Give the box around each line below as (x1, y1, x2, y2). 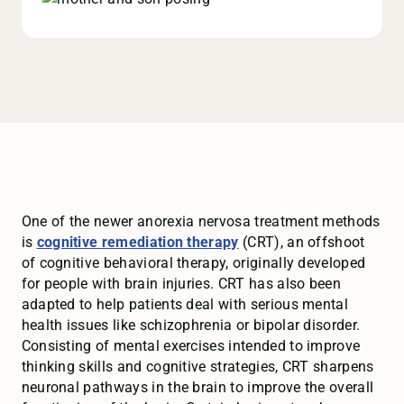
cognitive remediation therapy (36, 234, 239, 252)
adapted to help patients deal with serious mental (21, 296, 349, 314)
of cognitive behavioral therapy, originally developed (21, 254, 366, 272)
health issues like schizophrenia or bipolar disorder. (21, 317, 361, 335)
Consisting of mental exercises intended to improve (21, 337, 361, 355)
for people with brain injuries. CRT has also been (21, 275, 342, 293)
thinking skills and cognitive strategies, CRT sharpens (21, 358, 374, 376)
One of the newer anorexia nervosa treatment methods (21, 213, 381, 231)
